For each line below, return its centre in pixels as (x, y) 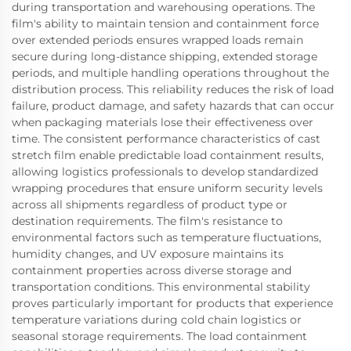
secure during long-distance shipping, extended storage (165, 56)
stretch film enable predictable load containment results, (168, 155)
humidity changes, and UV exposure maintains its (148, 253)
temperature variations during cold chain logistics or (157, 319)
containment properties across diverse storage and (152, 270)
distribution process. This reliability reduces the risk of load (173, 89)
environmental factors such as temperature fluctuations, (166, 237)
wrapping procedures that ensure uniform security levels (167, 188)
